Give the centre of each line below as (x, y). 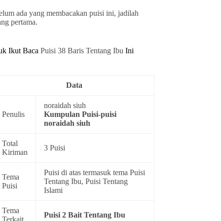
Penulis (14, 114)
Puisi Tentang (107, 182)
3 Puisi (55, 148)
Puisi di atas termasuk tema (87, 173)
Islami (54, 190)
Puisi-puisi (99, 114)
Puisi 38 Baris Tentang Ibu (83, 51)
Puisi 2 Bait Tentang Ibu (85, 215)
